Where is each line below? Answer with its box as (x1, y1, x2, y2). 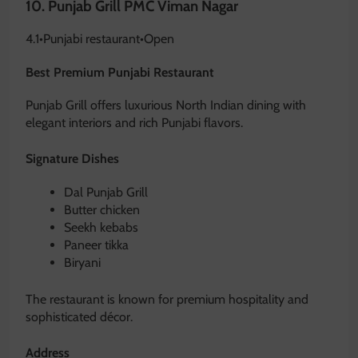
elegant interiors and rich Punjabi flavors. (26, 115, 243, 131)
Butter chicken (64, 201, 140, 217)
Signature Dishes (26, 151, 119, 167)
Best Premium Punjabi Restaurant (26, 65, 214, 81)
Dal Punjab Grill (64, 184, 148, 200)
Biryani (64, 254, 101, 270)
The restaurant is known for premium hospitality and (26, 291, 308, 307)
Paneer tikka (64, 237, 129, 253)
